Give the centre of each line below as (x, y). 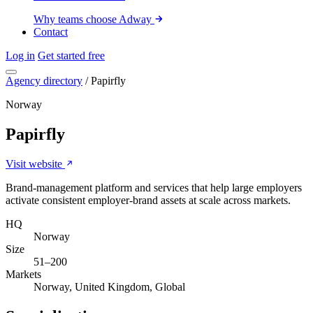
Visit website (35, 163)
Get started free (71, 56)
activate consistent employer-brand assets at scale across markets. (148, 200)
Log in (20, 56)
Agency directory (44, 81)
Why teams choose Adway (94, 19)
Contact (51, 32)
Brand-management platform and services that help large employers (154, 187)
